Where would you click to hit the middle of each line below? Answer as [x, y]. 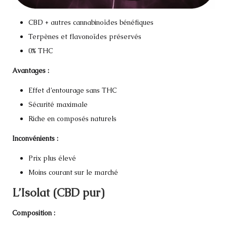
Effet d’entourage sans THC [72, 90]
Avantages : [31, 70]
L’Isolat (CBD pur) [58, 193]
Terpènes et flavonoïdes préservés [85, 36]
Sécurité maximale [58, 104]
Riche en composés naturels [72, 119]
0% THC [41, 50]
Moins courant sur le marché [73, 173]
